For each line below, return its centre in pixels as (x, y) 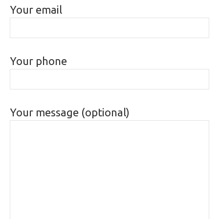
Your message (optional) (70, 112)
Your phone (38, 61)
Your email (36, 10)
